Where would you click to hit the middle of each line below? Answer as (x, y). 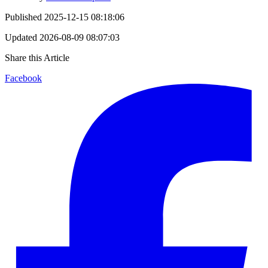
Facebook (23, 78)
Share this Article (37, 57)
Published (23, 17)
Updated (21, 37)
